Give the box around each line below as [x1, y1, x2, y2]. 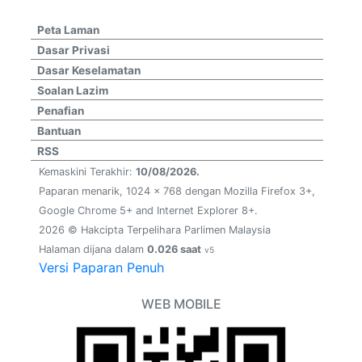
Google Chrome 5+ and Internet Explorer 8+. [39, 204, 258, 217]
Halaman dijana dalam [39, 242, 147, 255]
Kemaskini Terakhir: [39, 165, 136, 178]
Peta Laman [37, 23, 99, 36]
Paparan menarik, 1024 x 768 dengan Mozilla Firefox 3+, [39, 184, 315, 197]
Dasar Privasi [37, 43, 110, 57]
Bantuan [37, 124, 81, 137]
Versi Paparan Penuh [39, 259, 164, 276]
